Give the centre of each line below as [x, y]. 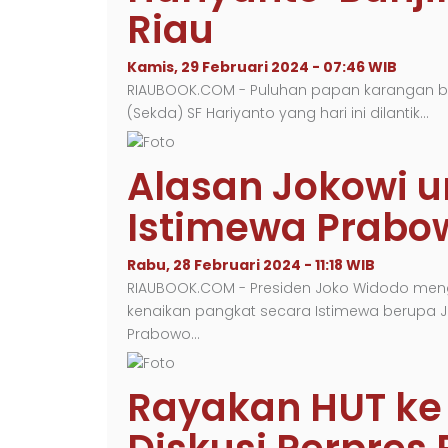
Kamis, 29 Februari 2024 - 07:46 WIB [262, 67]
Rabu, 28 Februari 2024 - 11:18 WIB [251, 265]
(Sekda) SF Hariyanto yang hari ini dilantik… [278, 113]
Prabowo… [163, 334]
